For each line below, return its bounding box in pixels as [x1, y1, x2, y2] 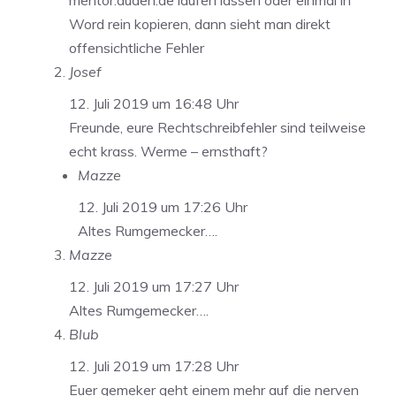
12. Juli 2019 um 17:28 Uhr [69, 357, 239, 376]
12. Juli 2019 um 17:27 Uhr [69, 278, 239, 296]
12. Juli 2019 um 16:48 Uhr [69, 95, 239, 113]
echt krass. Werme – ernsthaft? [69, 142, 268, 161]
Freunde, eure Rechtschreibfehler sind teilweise [69, 118, 366, 137]
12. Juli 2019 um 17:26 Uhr [78, 198, 247, 217]
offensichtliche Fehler [69, 39, 204, 57]
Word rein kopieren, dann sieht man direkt [69, 15, 331, 34]
